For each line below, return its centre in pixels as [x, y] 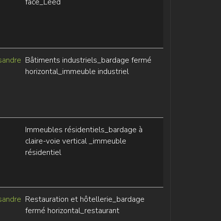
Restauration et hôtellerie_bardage [85, 199]
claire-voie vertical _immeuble [75, 141]
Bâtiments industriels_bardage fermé [88, 60]
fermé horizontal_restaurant [72, 211]
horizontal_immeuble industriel [77, 72]
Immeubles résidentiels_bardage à [84, 130]
